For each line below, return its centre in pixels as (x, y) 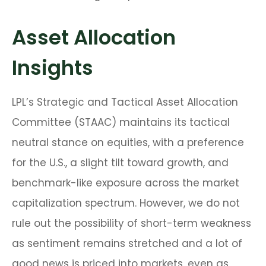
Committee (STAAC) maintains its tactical (121, 123)
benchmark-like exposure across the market (126, 183)
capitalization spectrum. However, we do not (126, 203)
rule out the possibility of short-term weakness (132, 224)
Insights (53, 68)
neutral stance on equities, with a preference (128, 143)
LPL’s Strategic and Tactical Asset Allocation (125, 102)
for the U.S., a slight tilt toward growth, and (120, 163)
